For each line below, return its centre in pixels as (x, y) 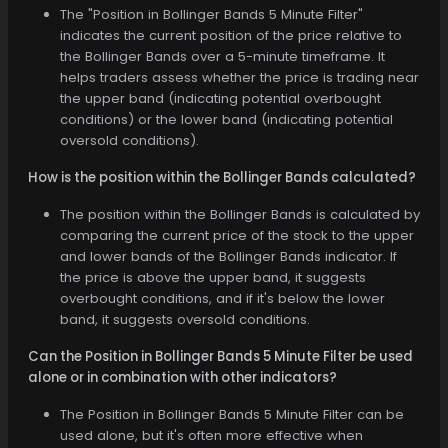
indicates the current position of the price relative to (231, 35)
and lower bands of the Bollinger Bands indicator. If (228, 256)
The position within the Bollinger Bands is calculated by (240, 214)
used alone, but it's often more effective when (211, 435)
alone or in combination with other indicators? (182, 377)
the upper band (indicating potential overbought (220, 98)
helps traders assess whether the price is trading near (239, 77)
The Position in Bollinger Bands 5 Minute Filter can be (232, 414)
